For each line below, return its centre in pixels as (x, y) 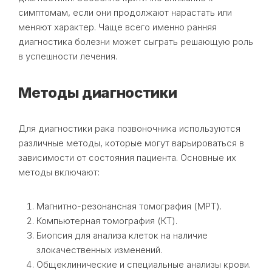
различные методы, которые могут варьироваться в (131, 143)
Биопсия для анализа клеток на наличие (122, 235)
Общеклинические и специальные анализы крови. (144, 264)
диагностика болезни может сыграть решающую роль (136, 41)
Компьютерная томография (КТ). (107, 220)
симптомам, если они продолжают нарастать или (125, 12)
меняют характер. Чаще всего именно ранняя (117, 27)
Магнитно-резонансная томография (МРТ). (129, 206)
